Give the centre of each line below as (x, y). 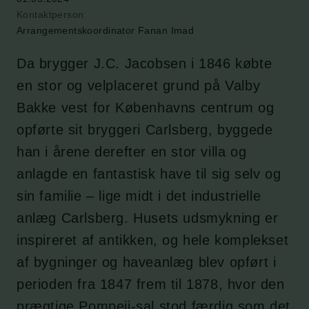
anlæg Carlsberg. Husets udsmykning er (148, 218)
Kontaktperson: (52, 14)
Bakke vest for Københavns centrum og (146, 108)
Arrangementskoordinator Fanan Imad (106, 30)
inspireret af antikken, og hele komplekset (153, 240)
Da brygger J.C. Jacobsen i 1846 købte (144, 63)
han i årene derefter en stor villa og (132, 152)
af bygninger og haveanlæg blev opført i (147, 262)
